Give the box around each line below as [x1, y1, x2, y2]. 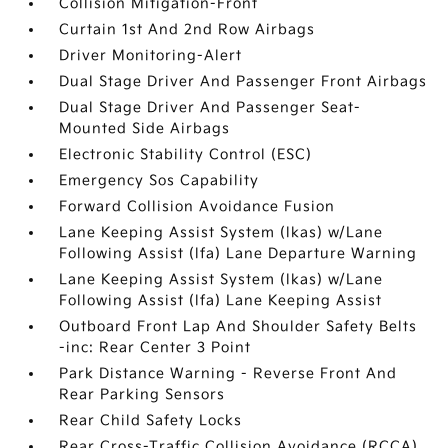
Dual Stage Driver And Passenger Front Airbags [59, 73, 428, 90]
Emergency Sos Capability [59, 172, 260, 189]
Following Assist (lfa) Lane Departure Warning [59, 245, 418, 262]
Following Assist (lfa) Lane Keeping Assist [59, 292, 383, 309]
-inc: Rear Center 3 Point [59, 339, 252, 356]
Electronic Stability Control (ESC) [59, 146, 313, 163]
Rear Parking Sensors [59, 386, 226, 403]
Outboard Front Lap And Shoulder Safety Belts [59, 318, 418, 335]
